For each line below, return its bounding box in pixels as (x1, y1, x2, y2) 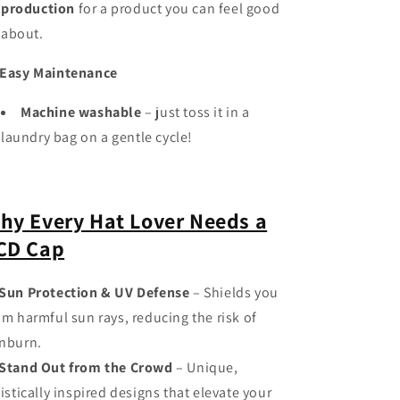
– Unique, (172, 357, 238, 377)
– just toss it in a (141, 103, 250, 121)
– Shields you (189, 282, 279, 302)
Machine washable (21, 103, 142, 121)
